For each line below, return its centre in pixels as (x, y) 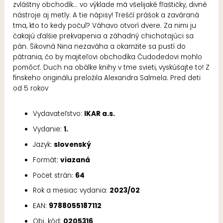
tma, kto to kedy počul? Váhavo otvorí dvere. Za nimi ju (105, 25)
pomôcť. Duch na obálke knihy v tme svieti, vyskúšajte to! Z (111, 67)
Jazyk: (44, 145)
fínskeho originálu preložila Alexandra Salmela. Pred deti (107, 78)
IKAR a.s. (100, 114)
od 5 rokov (31, 88)
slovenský (73, 145)
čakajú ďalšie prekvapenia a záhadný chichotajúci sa (104, 36)
